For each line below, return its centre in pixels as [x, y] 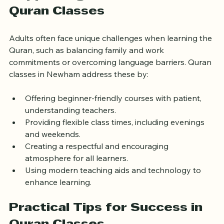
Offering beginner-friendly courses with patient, [114, 108]
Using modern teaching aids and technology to [114, 180]
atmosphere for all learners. [76, 168]
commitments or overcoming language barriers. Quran [111, 72]
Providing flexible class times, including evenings [116, 132]
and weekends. [53, 144]
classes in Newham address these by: [79, 84]
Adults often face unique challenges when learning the [111, 48]
